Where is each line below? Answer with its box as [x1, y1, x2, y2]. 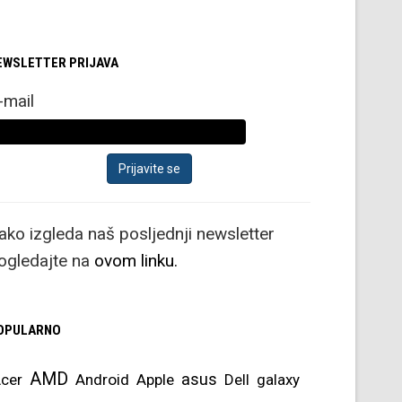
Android [75, 370, 129, 389]
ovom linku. [94, 249, 178, 271]
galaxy [257, 370, 300, 389]
